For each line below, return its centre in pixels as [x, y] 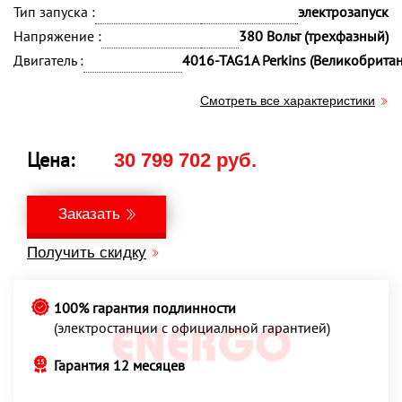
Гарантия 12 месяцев [119, 365]
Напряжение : [57, 36]
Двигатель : [48, 60]
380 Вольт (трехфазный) [314, 36]
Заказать [89, 214]
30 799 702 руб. [185, 160]
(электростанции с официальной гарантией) [192, 328]
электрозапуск [343, 12]
